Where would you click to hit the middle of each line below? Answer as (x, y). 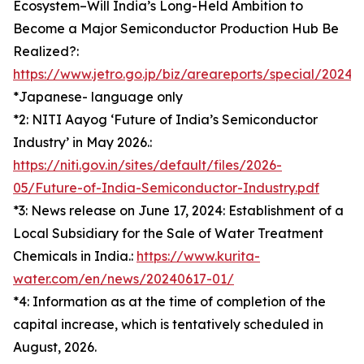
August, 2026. (55, 347)
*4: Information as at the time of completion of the (169, 301)
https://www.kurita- (198, 256)
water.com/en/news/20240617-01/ (123, 279)
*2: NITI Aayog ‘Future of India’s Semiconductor (165, 119)
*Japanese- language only (98, 97)
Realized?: (46, 51)
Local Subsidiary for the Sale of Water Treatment (168, 233)
